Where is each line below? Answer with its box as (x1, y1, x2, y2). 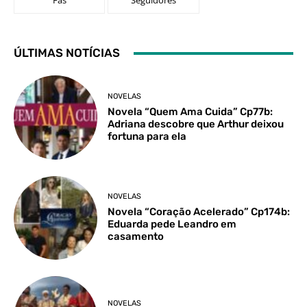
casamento (108, 230, 164, 243)
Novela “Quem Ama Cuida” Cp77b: (108, 105, 273, 118)
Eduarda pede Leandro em (108, 218, 237, 231)
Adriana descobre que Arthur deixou (108, 117, 284, 130)
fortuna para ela (108, 130, 187, 143)
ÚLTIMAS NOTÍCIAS (14, 46, 120, 60)
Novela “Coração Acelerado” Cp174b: (108, 206, 291, 219)
